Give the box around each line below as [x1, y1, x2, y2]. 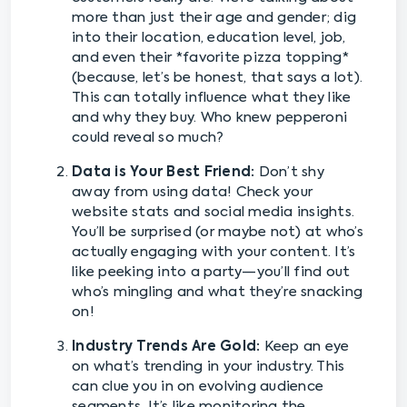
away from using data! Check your [72, 184, 313, 199]
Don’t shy [254, 164, 324, 179]
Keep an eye [260, 339, 350, 353]
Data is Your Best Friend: [72, 164, 255, 179]
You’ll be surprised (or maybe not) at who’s [72, 224, 363, 239]
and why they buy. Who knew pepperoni [72, 110, 347, 124]
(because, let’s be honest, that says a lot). [72, 70, 362, 84]
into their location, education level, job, [72, 30, 346, 45]
